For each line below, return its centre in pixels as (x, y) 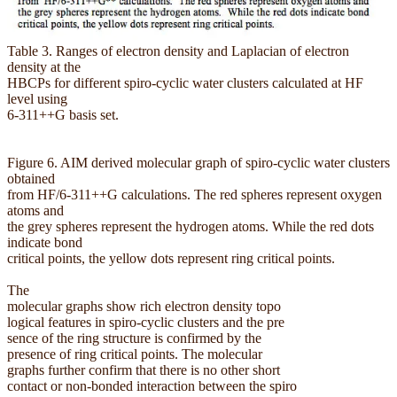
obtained (31, 178)
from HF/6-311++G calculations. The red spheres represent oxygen (195, 194)
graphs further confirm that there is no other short (144, 370)
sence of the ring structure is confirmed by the (134, 338)
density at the (44, 66)
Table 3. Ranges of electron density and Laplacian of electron (178, 51)
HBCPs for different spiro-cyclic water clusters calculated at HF (185, 82)
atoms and (35, 210)
